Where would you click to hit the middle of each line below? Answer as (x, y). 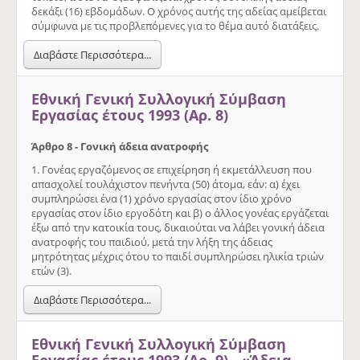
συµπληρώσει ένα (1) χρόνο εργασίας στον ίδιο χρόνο (162, 198)
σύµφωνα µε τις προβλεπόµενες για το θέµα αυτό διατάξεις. (175, 25)
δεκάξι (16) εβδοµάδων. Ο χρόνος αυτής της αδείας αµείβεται (179, 11)
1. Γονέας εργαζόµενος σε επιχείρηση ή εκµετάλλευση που (172, 169)
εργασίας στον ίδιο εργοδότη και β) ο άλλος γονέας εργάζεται (180, 213)
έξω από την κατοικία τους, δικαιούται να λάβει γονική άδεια (178, 227)
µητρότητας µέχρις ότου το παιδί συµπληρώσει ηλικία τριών (178, 256)
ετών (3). (51, 270)
